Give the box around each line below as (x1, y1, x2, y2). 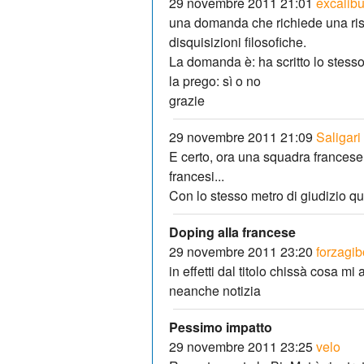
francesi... (169, 166, 224, 185)
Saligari (316, 127, 361, 146)
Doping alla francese (169, 222, 296, 241)
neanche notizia (169, 280, 261, 300)
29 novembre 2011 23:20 (169, 241, 313, 261)
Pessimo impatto (169, 317, 272, 336)
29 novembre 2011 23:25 (169, 336, 313, 356)
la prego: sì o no (169, 71, 261, 90)
